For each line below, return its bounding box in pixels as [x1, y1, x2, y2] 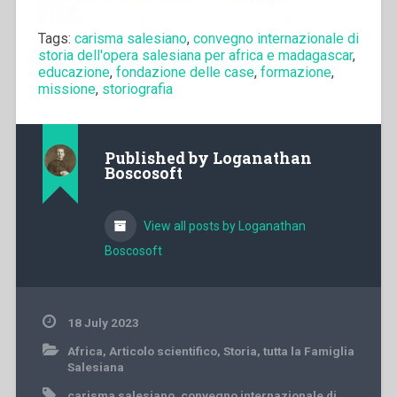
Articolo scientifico [108, 344, 217, 359]
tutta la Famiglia [262, 344, 354, 359]
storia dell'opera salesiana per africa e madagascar [37, 46, 353, 64]
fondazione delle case [115, 63, 254, 81]
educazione [37, 63, 110, 81]
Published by [104, 148, 213, 169]
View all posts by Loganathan [140, 219, 306, 234]
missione [37, 80, 96, 97]
